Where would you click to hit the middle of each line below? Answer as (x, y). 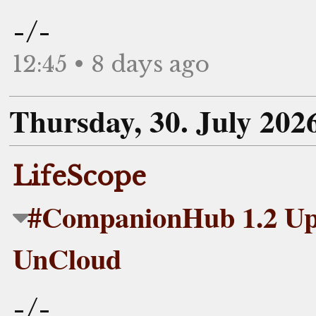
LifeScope (79, 176)
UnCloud (67, 258)
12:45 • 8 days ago (111, 65)
